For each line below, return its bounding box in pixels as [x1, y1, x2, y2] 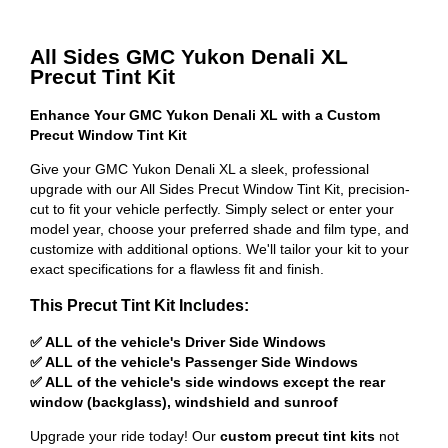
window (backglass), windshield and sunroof [30, 393, 338, 410]
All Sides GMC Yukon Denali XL [30, 45, 348, 69]
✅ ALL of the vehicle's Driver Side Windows [30, 333, 326, 350]
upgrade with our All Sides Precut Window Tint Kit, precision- [30, 180, 410, 197]
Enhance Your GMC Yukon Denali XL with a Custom [30, 106, 380, 123]
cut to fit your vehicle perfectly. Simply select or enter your [30, 200, 394, 217]
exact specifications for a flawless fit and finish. [30, 260, 324, 277]
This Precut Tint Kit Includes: [30, 296, 249, 315]
